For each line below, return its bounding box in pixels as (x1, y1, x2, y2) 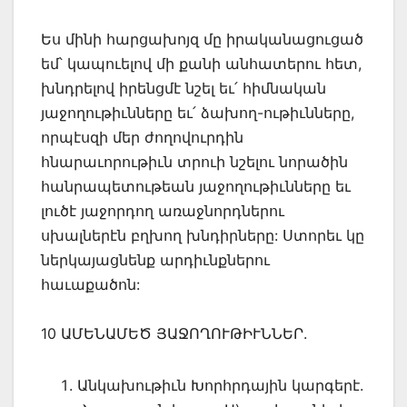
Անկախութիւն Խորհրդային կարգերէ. (77, 375, 363, 394)
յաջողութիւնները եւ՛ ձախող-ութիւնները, (41, 103, 354, 122)
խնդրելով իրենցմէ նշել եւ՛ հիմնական (41, 78, 326, 97)
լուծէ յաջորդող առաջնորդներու (41, 201, 284, 220)
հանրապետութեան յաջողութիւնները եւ (41, 176, 351, 195)
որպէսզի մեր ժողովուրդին (41, 127, 243, 146)
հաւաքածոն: (41, 274, 140, 293)
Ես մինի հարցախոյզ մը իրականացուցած (41, 29, 363, 48)
